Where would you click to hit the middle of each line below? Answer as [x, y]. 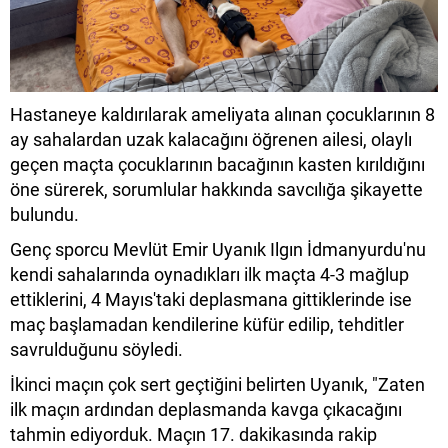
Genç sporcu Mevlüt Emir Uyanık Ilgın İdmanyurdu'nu [218, 249]
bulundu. [44, 214]
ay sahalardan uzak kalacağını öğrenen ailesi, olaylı [211, 139]
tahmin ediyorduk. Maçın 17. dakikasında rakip [193, 434]
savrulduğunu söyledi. [96, 349]
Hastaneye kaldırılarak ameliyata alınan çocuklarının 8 [222, 114]
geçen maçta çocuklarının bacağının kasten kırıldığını [217, 164]
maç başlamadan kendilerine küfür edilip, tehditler [207, 324]
